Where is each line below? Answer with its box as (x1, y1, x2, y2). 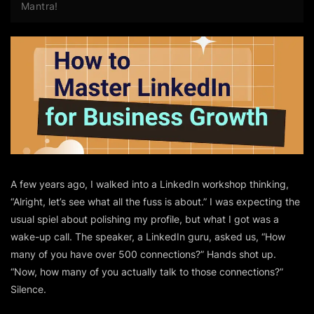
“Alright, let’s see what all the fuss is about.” (11, 195, 207, 207)
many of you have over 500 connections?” (11, 247, 204, 260)
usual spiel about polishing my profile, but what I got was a (11, 212, 279, 225)
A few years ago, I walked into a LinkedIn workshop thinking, (11, 177, 289, 190)
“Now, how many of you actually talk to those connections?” (11, 265, 283, 278)
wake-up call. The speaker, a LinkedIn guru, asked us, (11, 230, 261, 243)
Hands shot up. (204, 247, 276, 260)
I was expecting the (207, 195, 300, 207)
